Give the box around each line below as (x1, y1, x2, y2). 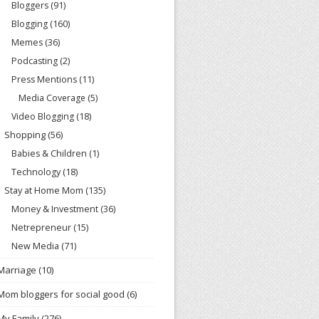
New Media (11, 239, 59, 252)
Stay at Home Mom (4, 183, 83, 197)
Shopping (4, 127, 46, 141)
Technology (11, 165, 61, 178)
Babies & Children (11, 147, 87, 159)
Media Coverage (19, 91, 85, 104)
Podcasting (11, 54, 58, 67)
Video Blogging (11, 110, 74, 122)
